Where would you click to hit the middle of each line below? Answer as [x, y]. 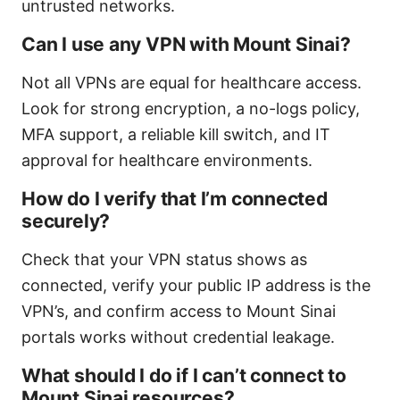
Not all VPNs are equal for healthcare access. [192, 82]
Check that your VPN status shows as [164, 259]
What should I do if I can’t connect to [184, 375]
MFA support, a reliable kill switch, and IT [176, 134]
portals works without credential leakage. [178, 337]
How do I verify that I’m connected [175, 198]
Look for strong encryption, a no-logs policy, [191, 108]
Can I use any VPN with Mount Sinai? [186, 44]
